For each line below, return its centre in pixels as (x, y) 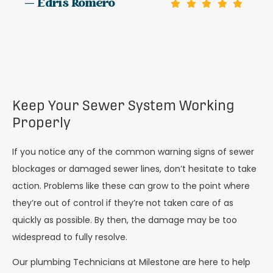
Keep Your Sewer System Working (123, 106)
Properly (41, 123)
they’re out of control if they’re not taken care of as (123, 203)
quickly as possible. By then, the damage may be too (125, 220)
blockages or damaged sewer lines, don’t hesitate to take (134, 169)
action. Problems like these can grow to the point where (131, 186)
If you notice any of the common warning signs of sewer (133, 152)
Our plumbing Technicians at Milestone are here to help (131, 262)
